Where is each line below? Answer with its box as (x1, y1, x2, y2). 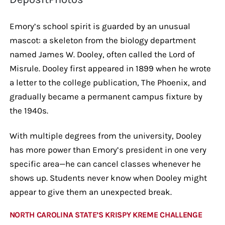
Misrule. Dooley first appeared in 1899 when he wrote (9, 63, 211, 73)
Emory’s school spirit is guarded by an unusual (9, 21, 190, 31)
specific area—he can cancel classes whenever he (9, 158, 201, 169)
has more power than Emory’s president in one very (9, 144, 206, 155)
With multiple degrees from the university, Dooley (9, 130, 201, 141)
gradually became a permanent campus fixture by (9, 91, 202, 101)
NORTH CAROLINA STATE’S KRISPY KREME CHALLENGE (9, 209, 202, 219)
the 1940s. (9, 105, 48, 116)
